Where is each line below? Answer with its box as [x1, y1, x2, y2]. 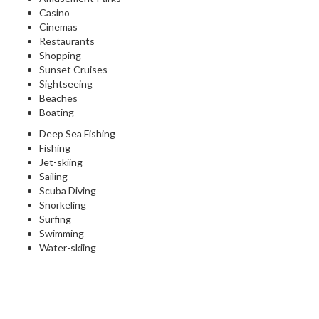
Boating [39, 106, 74, 119]
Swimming [39, 227, 84, 240]
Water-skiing [39, 241, 96, 254]
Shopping [39, 49, 81, 62]
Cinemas [39, 21, 78, 33]
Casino [39, 6, 70, 19]
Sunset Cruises [39, 63, 108, 76]
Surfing [39, 213, 71, 226]
